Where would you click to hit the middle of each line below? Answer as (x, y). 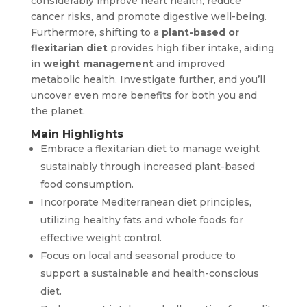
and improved (189, 63)
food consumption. (87, 184)
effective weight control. (101, 237)
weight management (98, 63)
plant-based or (200, 32)
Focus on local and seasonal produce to (138, 255)
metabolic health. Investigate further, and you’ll (148, 79)
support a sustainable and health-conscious (149, 273)
